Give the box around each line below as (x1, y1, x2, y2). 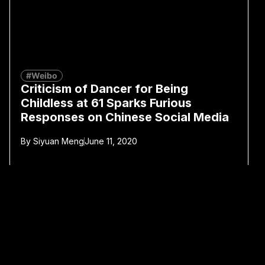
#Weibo (25, 70, 57, 80)
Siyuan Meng (30, 135, 84, 146)
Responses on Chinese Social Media (20, 109, 229, 124)
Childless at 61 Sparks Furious (20, 95, 192, 110)
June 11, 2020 (84, 135, 137, 146)
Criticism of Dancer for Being (20, 81, 188, 96)
